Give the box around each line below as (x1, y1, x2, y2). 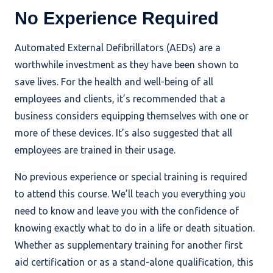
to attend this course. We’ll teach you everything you (15, 188, 246, 200)
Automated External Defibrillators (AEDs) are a (15, 42, 221, 54)
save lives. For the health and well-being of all (15, 76, 213, 88)
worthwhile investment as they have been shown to (15, 59, 239, 71)
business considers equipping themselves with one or (15, 110, 249, 122)
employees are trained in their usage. (15, 144, 175, 156)
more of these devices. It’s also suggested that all (15, 127, 232, 139)
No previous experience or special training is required (15, 171, 247, 183)
